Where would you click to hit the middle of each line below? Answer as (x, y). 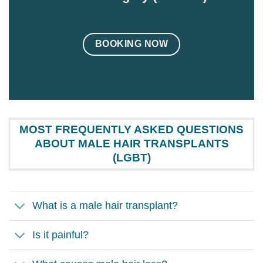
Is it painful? (61, 235)
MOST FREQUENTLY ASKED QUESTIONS (131, 130)
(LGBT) (131, 158)
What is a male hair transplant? (105, 206)
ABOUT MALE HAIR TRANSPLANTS (131, 144)
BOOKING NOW (131, 43)
